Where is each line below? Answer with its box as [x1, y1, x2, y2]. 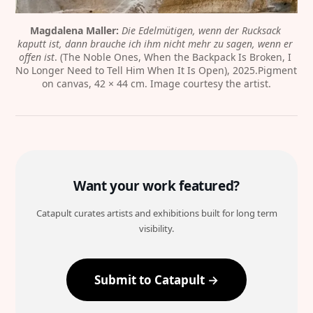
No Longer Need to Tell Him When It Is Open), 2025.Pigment [15, 64, 298, 78]
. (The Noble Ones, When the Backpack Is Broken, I [54, 50, 291, 64]
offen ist [19, 50, 54, 64]
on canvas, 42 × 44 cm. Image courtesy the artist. [42, 77, 271, 91]
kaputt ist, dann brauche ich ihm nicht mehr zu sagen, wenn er [17, 37, 293, 51]
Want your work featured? [73, 177, 240, 196]
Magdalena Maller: [29, 24, 119, 38]
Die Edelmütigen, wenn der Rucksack [121, 24, 281, 38]
